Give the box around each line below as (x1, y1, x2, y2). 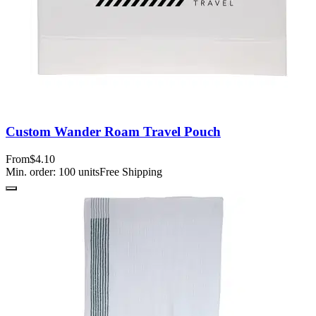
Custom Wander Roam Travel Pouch (6, 124, 221, 140)
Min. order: (6, 165, 59, 178)
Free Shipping (99, 165, 162, 178)
